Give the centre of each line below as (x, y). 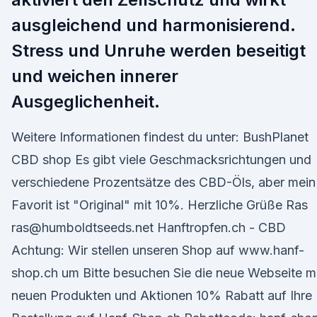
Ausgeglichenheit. (86, 102)
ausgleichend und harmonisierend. (154, 25)
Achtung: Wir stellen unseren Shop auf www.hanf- (158, 250)
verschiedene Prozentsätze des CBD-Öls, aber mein (163, 182)
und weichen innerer (95, 76)
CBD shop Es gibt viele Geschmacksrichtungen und (161, 160)
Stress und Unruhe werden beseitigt (158, 51)
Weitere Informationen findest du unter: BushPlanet (160, 137)
